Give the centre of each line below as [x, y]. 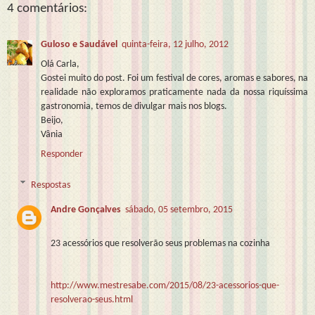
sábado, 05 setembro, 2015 [179, 210]
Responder [62, 154]
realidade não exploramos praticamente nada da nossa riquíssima [174, 92]
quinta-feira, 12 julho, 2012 [175, 44]
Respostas [51, 185]
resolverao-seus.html [92, 300]
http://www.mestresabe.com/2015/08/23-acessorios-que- [165, 286]
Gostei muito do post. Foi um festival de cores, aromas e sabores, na [174, 78]
